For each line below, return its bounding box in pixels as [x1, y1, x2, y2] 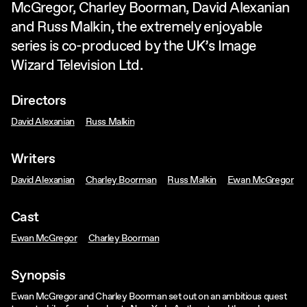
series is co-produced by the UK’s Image [11, 37, 256, 57]
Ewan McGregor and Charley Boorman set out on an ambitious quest [11, 291, 287, 304]
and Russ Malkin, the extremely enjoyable [11, 18, 262, 38]
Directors [11, 92, 66, 111]
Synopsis [11, 267, 66, 286]
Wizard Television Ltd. [11, 56, 143, 76]
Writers [11, 150, 56, 169]
